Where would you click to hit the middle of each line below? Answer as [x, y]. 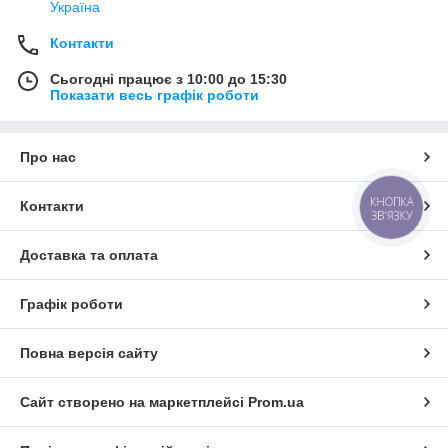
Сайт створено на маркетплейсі [134, 402]
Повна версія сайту [89, 353]
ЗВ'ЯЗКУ [391, 215]
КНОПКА [392, 201]
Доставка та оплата [89, 255]
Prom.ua [276, 402]
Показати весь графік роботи [154, 95]
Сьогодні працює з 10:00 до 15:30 [168, 79]
